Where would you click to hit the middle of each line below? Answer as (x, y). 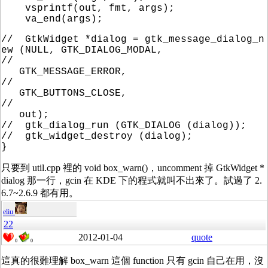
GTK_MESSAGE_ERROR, (64, 72)
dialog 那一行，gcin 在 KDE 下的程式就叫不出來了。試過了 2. (132, 181)
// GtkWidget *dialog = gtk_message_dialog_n (133, 40)
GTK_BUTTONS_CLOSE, (64, 94)
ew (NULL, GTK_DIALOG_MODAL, (82, 51)
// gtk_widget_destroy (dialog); (97, 137)
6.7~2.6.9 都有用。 (40, 193)
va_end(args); (52, 19)
